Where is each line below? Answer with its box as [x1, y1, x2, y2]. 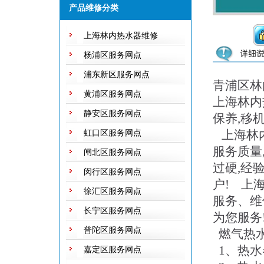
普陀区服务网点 [83, 226, 141, 235]
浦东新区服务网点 [83, 70, 150, 79]
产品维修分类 [68, 4, 118, 12]
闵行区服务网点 [83, 167, 141, 176]
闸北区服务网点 [83, 148, 141, 157]
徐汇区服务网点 [83, 187, 141, 196]
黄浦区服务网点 [83, 90, 141, 98]
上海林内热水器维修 [83, 31, 158, 40]
